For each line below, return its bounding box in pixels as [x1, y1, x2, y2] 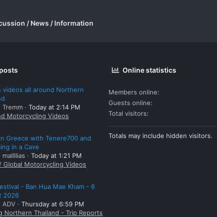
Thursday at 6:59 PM [21, 200, 84, 208]
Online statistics [123, 65, 177, 74]
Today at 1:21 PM [31, 152, 82, 160]
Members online [108, 88, 157, 96]
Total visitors [108, 109, 147, 117]
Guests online [108, 98, 151, 107]
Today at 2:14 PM [29, 103, 80, 111]
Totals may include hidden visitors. [108, 131, 213, 139]
